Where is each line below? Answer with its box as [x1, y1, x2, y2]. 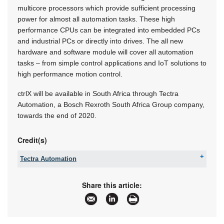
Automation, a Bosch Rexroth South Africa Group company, [17, 100, 204, 109]
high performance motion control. [17, 70, 122, 78]
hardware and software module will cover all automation [17, 48, 193, 56]
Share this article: [82, 180, 142, 190]
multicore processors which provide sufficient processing [17, 4, 195, 12]
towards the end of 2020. [17, 111, 96, 120]
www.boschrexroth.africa [63, 195, 130, 204]
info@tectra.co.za [63, 186, 110, 195]
